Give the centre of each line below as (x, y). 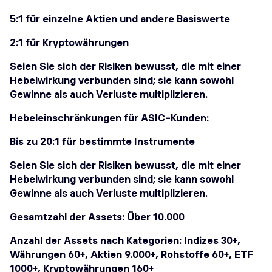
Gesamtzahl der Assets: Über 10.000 (98, 218)
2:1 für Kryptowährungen (69, 43)
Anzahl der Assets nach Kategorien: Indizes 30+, (125, 241)
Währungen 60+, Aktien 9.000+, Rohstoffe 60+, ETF (131, 255)
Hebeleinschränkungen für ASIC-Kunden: (109, 119)
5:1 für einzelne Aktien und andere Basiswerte (120, 20)
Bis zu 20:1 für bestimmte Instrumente (102, 142)
